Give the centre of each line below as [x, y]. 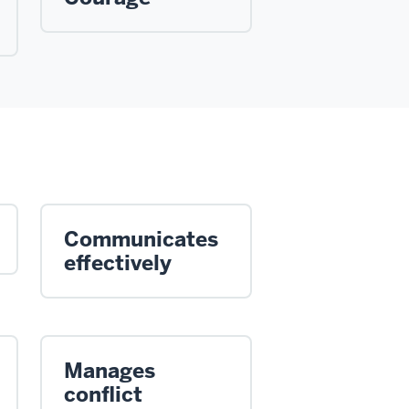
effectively [118, 262]
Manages [110, 370]
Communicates [141, 239]
